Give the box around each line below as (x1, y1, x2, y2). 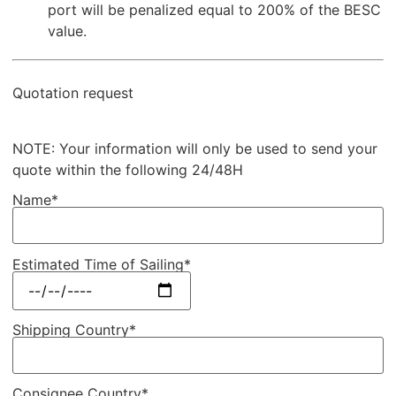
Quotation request (12, 84, 134, 103)
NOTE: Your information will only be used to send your (12, 139, 378, 157)
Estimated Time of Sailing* (12, 255, 192, 273)
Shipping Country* (12, 320, 137, 339)
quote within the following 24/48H (12, 160, 244, 179)
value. (48, 22, 88, 41)
